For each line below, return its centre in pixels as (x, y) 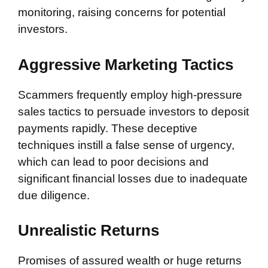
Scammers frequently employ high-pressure (130, 95)
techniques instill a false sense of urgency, (126, 145)
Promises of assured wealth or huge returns (130, 261)
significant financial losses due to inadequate (133, 178)
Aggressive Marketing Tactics (126, 64)
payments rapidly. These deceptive (108, 128)
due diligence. (54, 195)
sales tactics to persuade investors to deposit (133, 111)
